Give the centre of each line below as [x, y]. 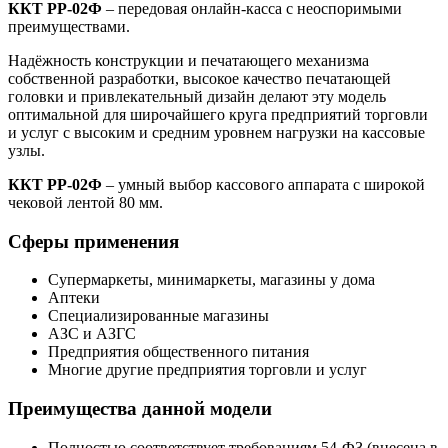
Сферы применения [93, 241]
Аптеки [74, 298]
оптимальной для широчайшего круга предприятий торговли [218, 114]
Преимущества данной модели [140, 409]
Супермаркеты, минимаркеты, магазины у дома [211, 280]
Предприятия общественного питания [178, 352]
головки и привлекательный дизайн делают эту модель [197, 96]
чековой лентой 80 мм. [85, 202]
